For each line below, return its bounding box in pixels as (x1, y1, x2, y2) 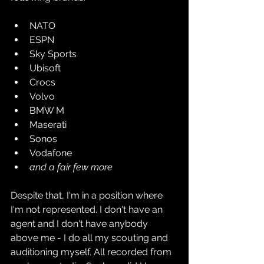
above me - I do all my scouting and (11, 232, 170, 243)
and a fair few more (29, 161, 113, 173)
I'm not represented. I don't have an (11, 203, 165, 215)
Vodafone (29, 147, 72, 159)
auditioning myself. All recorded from (11, 246, 174, 258)
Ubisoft (29, 62, 61, 74)
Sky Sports (29, 48, 77, 60)
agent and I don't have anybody (11, 217, 150, 229)
